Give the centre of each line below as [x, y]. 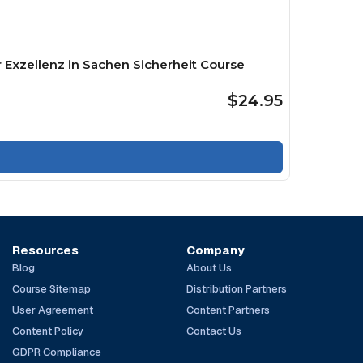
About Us [209, 267]
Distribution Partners [236, 288]
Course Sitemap [52, 288]
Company [215, 250]
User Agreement [53, 310]
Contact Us [214, 331]
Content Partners [228, 310]
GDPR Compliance [57, 352]
